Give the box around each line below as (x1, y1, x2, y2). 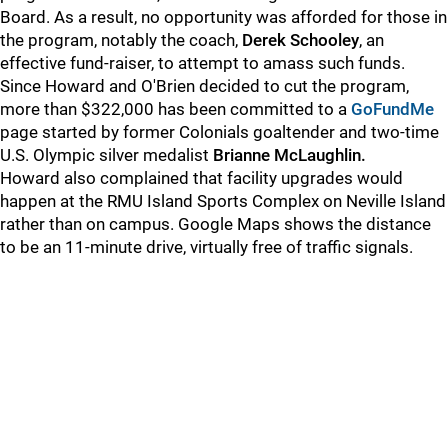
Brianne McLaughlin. (213, 145, 366, 165)
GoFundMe (351, 99, 434, 119)
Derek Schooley (242, 30, 359, 50)
